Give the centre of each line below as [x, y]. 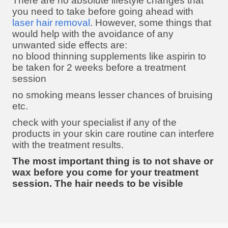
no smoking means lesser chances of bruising [112, 95]
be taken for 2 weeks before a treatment [99, 67]
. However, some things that [151, 22]
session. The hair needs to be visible [98, 183]
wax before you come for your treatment [105, 172]
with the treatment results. [68, 145]
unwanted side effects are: [70, 45]
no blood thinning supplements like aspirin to [109, 56]
